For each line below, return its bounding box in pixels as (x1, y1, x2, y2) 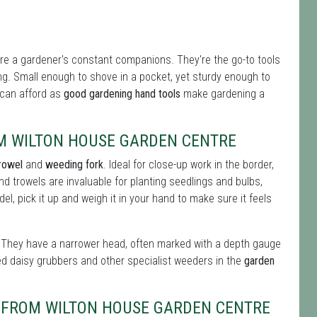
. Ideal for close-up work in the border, (103, 158, 274, 171)
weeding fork (45, 158, 103, 171)
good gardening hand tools (64, 87, 180, 100)
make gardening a (180, 87, 265, 100)
